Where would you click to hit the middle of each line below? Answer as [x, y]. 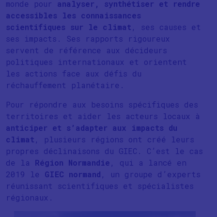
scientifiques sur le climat [69, 27]
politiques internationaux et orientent [96, 62]
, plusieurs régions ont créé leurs [114, 139]
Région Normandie [72, 163]
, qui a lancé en [148, 163]
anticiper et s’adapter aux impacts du [92, 128]
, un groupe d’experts [151, 174]
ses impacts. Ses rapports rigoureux [88, 39]
